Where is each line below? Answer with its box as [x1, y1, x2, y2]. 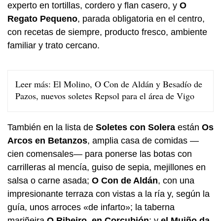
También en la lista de [7, 122, 96, 133]
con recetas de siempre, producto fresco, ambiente [7, 27, 207, 37]
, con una [158, 176, 194, 186]
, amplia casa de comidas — [87, 136, 199, 146]
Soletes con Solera [96, 122, 175, 133]
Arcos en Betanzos [7, 136, 87, 146]
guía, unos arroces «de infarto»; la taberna [7, 202, 175, 213]
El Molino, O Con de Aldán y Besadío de [53, 78, 202, 90]
